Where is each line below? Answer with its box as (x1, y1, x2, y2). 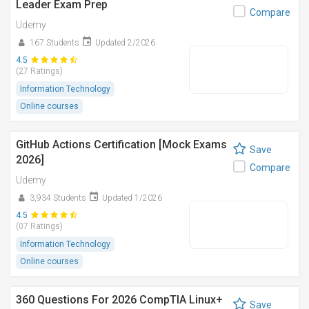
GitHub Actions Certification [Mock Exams (16, 138, 227, 151)
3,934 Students (30, 193, 86, 203)
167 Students (30, 38, 79, 48)
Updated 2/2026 (95, 38, 155, 48)
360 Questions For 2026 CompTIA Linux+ (16, 293, 223, 306)
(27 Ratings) (16, 66, 63, 76)
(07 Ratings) (16, 221, 63, 231)
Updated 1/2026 (102, 193, 162, 203)
